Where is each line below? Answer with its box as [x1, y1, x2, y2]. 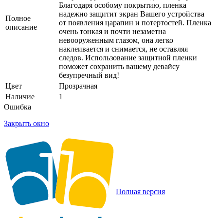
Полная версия [116, 187, 165, 196]
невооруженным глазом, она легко [59, 36, 173, 44]
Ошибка [4, 102, 31, 111]
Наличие [5, 92, 35, 101]
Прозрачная [59, 81, 97, 90]
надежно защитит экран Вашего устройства [59, 9, 204, 18]
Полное [5, 14, 31, 22]
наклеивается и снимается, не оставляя [59, 44, 188, 53]
